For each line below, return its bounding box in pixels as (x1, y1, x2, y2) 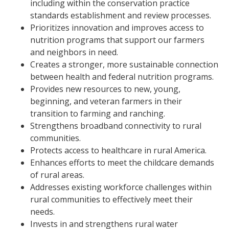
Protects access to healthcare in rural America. (30, 145, 207, 156)
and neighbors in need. (30, 47, 119, 58)
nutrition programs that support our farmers (30, 34, 205, 45)
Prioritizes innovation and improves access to (30, 22, 204, 33)
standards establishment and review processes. (30, 10, 212, 21)
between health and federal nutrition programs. (30, 71, 214, 82)
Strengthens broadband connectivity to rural (30, 120, 202, 131)
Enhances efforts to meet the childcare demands (30, 157, 215, 168)
